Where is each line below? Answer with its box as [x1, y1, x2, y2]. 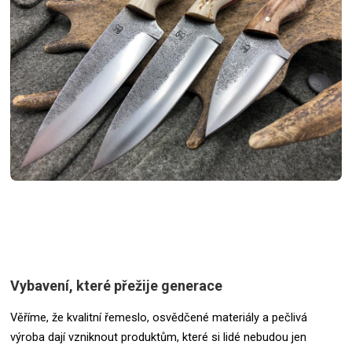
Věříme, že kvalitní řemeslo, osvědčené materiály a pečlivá [10, 310, 307, 324]
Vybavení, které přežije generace [10, 277, 222, 294]
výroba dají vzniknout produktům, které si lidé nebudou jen [10, 329, 306, 344]
